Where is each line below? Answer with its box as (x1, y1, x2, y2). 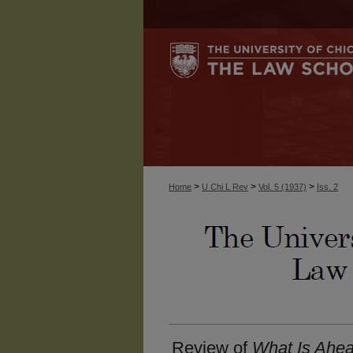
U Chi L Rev (202, 182, 248, 191)
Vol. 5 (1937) (258, 182, 307, 191)
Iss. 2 (317, 182, 338, 191)
